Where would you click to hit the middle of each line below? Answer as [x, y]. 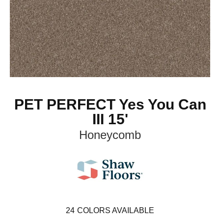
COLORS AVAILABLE [116, 210]
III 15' [110, 119]
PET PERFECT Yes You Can [110, 104]
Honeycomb [110, 135]
